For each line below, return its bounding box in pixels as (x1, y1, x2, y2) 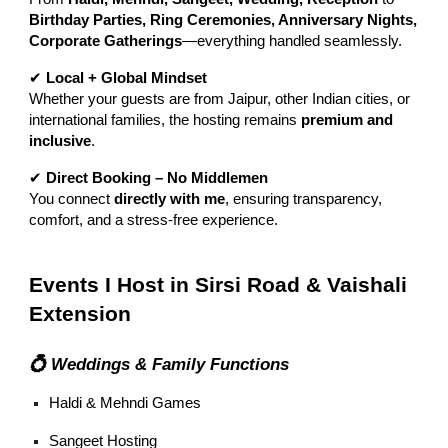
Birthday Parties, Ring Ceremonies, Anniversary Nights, (29, 11, 418, 28)
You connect (29, 190, 115, 207)
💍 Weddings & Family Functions (29, 353, 290, 374)
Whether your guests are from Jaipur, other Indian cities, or (29, 90, 411, 107)
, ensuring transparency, (225, 190, 383, 207)
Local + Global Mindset (46, 69, 208, 86)
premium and (301, 111, 394, 128)
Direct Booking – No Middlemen (46, 169, 269, 186)
